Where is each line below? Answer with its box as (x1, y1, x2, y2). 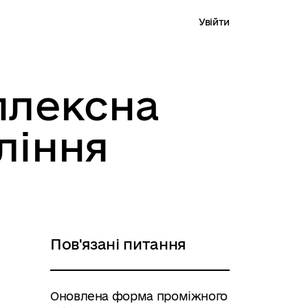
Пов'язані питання (50, 236, 186, 252)
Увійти (199, 16, 230, 27)
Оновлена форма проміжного (50, 289, 228, 302)
